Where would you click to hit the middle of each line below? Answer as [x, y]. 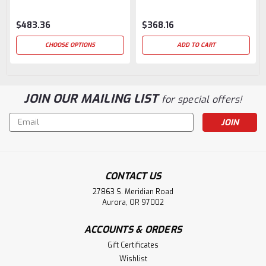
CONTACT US [133, 176]
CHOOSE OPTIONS [70, 45]
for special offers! [202, 99]
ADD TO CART [196, 45]
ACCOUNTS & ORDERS [133, 229]
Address [25, 131]
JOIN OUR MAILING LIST [93, 99]
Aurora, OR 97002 [133, 202]
